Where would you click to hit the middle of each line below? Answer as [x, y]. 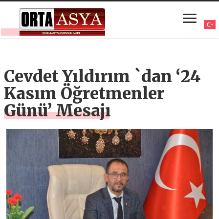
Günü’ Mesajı [58, 111]
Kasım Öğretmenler [84, 94]
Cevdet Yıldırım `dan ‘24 [102, 77]
